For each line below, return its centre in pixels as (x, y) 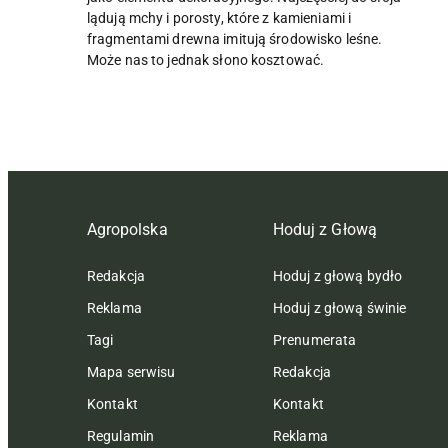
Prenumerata (315, 339)
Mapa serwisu (131, 371)
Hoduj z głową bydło (338, 275)
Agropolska (127, 229)
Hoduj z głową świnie (340, 307)
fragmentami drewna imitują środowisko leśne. (235, 38)
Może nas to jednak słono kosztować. (206, 59)
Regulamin (121, 435)
